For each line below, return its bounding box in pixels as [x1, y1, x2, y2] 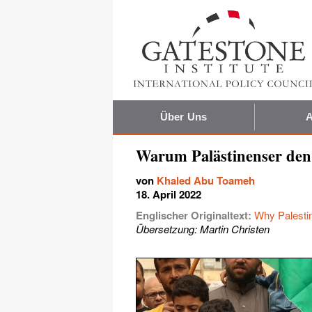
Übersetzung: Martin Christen [136, 221, 270, 236]
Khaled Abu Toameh [157, 172, 255, 188]
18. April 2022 [136, 186, 201, 202]
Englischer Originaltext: [136, 207, 254, 223]
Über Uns [160, 110, 207, 123]
